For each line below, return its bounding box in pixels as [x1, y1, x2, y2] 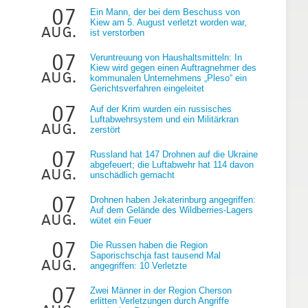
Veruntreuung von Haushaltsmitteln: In [90, 52, 242, 63]
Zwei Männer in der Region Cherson [90, 285, 232, 296]
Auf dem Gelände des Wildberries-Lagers [90, 204, 253, 215]
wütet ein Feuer [90, 214, 151, 225]
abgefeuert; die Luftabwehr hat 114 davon [90, 159, 254, 170]
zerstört [90, 124, 120, 135]
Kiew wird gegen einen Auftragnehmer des [90, 62, 256, 73]
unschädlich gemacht [90, 169, 175, 180]
